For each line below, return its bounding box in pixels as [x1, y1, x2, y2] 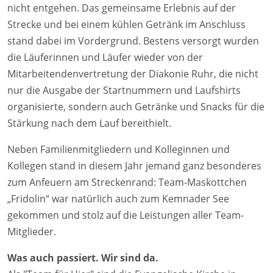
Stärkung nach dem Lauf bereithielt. [7, 116, 171, 130]
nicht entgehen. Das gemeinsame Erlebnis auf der [7, 1, 236, 15]
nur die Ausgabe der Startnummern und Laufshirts [7, 83, 241, 97]
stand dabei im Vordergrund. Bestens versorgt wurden [7, 34, 259, 48]
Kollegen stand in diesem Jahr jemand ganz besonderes [7, 159, 261, 173]
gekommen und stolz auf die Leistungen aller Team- [7, 208, 244, 222]
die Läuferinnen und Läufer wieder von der [7, 51, 203, 65]
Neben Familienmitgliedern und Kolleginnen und [7, 143, 230, 157]
